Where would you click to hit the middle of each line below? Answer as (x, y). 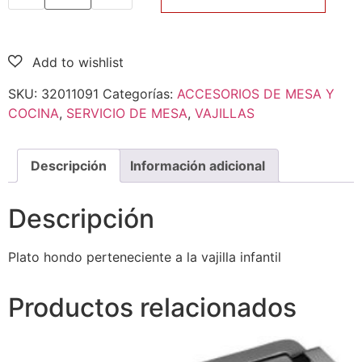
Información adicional (198, 165)
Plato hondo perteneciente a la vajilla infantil (145, 257)
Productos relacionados (152, 307)
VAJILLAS (225, 113)
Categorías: (140, 93)
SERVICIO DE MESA (127, 113)
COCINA (34, 113)
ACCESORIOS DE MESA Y (256, 93)
